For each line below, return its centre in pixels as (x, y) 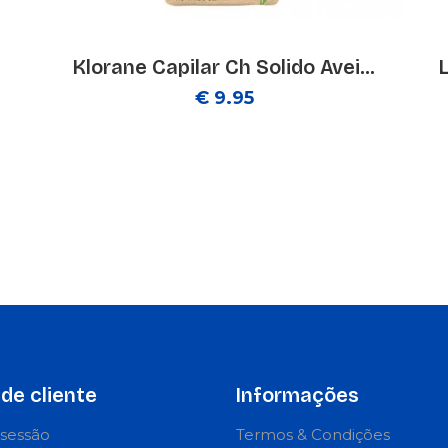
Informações (297, 395)
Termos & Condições (313, 434)
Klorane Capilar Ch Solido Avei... (224, 67)
